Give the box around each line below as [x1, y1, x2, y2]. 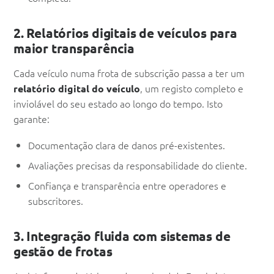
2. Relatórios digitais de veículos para [13, 24, 237, 42]
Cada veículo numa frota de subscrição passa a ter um [13, 66, 245, 80]
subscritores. [28, 194, 83, 208]
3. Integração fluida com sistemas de [13, 228, 231, 245]
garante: [13, 112, 50, 126]
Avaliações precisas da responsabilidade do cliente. [28, 158, 247, 172]
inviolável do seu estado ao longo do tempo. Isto [13, 97, 223, 111]
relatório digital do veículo [13, 82, 140, 95]
